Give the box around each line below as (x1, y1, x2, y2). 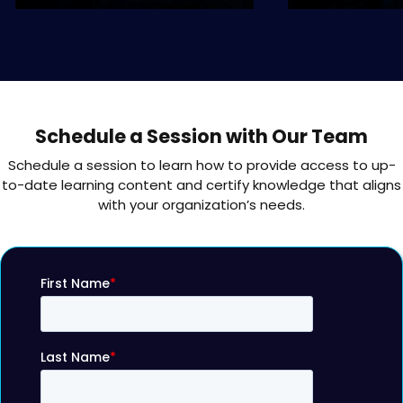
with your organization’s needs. (98, 195, 305, 215)
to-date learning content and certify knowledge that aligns (2, 175, 401, 195)
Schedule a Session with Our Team (35, 123, 368, 150)
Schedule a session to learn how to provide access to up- (7, 156, 396, 175)
